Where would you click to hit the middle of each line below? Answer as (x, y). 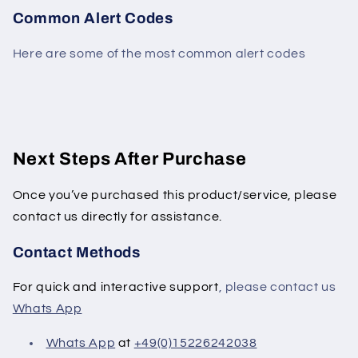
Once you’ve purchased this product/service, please (175, 195)
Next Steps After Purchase (129, 159)
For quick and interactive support (115, 287)
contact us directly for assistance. (117, 216)
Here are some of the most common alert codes (159, 53)
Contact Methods (76, 252)
